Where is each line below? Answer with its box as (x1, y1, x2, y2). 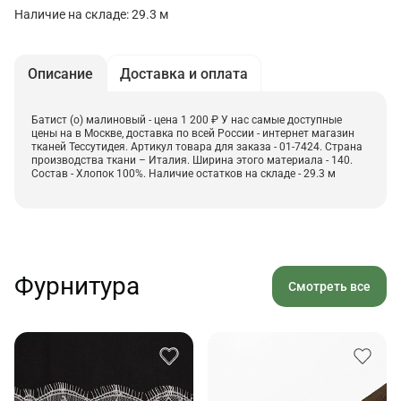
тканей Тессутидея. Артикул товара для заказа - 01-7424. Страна (31, 141, 363, 154)
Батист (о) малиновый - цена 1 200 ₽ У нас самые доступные (31, 114, 342, 127)
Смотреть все (288, 279, 371, 294)
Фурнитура (14, 271, 140, 302)
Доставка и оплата (120, 65, 248, 83)
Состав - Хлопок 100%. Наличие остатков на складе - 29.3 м (31, 167, 336, 181)
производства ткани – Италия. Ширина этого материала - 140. (31, 154, 353, 167)
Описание (28, 65, 93, 83)
